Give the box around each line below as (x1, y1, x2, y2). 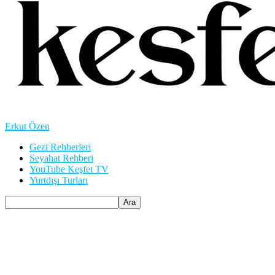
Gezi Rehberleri (29, 142, 91, 152)
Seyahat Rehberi (29, 153, 93, 163)
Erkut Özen (5, 121, 50, 131)
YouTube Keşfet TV (29, 164, 109, 174)
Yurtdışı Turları (29, 175, 88, 185)
